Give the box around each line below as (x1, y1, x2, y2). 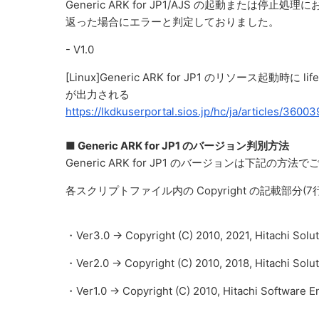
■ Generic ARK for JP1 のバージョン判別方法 (66, 139, 289, 152)
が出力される (66, 88, 130, 101)
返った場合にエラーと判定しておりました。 (66, 15, 279, 28)
